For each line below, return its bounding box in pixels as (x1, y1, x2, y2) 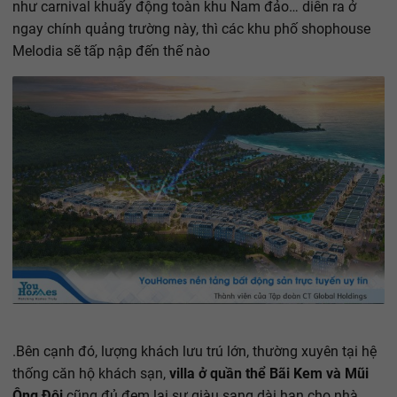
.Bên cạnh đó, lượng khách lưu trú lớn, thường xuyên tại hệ (12, 343, 377, 361)
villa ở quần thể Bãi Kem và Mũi (169, 365, 369, 383)
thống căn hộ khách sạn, (12, 365, 169, 383)
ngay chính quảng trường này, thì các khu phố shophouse (12, 20, 370, 38)
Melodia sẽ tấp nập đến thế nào (12, 43, 210, 60)
